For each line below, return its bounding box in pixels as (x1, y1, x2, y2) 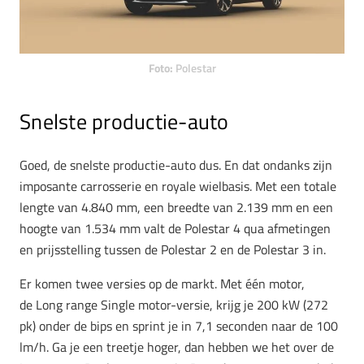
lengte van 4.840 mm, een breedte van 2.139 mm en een (19, 197, 333, 218)
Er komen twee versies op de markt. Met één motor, (19, 274, 305, 294)
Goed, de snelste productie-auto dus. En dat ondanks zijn (19, 155, 332, 175)
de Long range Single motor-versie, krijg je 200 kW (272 (19, 295, 328, 315)
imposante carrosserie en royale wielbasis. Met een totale (19, 176, 336, 197)
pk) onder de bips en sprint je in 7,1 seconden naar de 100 (19, 316, 338, 336)
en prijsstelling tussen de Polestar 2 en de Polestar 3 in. (19, 240, 326, 260)
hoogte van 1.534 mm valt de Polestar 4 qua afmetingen (19, 219, 331, 239)
